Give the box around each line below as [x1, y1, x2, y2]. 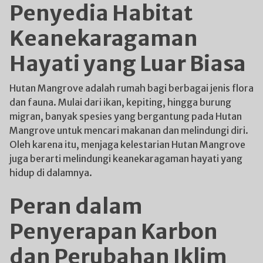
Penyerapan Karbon [9, 218, 218, 245]
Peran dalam [9, 193, 143, 220]
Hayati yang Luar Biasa [9, 50, 246, 77]
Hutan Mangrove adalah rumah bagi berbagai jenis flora [9, 82, 254, 94]
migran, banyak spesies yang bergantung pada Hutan [9, 110, 242, 122]
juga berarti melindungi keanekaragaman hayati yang [9, 152, 242, 164]
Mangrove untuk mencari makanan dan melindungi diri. [9, 124, 248, 136]
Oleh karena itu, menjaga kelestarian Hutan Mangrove [9, 138, 245, 150]
